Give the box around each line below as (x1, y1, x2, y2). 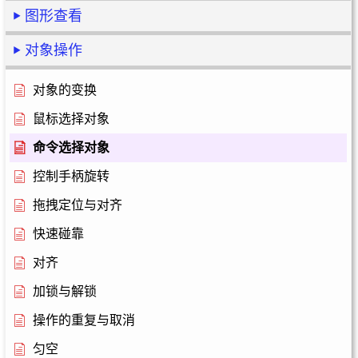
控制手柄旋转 (33, 169, 109, 183)
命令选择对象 (33, 141, 109, 154)
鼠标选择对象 (33, 112, 109, 125)
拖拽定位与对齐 (33, 198, 122, 212)
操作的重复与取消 (33, 313, 135, 327)
